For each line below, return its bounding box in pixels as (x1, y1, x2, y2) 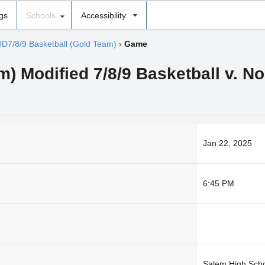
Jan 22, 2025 (202, 138, 252, 148)
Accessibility (80, 10, 126, 20)
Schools (25, 10, 56, 20)
